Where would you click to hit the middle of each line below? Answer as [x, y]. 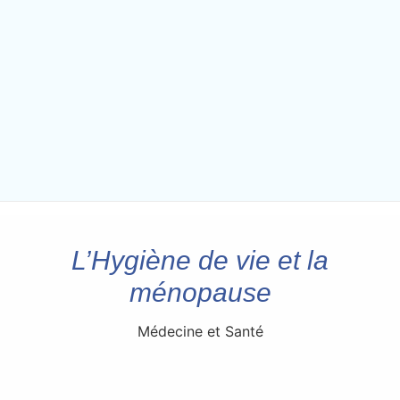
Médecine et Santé [200, 331]
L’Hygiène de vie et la [200, 260]
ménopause [200, 292]
